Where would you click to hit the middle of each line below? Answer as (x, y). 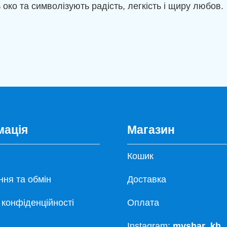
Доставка (147, 179)
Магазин (151, 129)
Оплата (143, 202)
